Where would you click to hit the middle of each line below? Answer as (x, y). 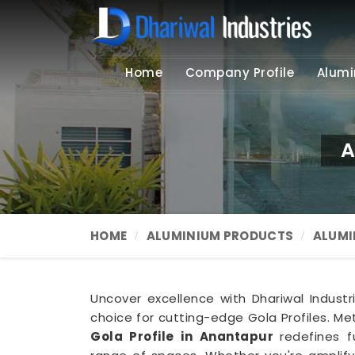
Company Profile (240, 73)
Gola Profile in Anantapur (185, 336)
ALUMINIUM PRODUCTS (220, 236)
